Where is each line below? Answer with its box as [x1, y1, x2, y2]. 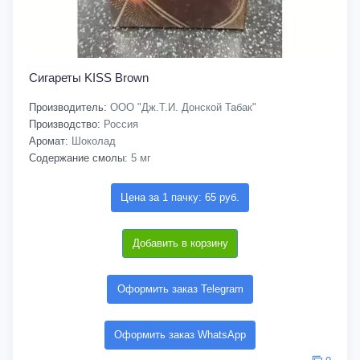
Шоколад [68, 135, 116, 147]
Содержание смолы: [29, 152, 128, 164]
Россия [100, 118, 138, 130]
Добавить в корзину [132, 237, 228, 249]
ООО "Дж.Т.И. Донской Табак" [107, 101, 256, 113]
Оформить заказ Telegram [117, 283, 243, 295]
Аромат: [29, 135, 68, 147]
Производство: [29, 118, 100, 130]
